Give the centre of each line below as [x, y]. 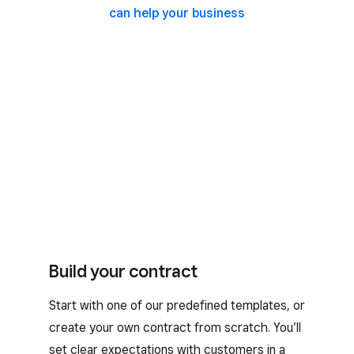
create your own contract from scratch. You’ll [175, 327]
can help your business [177, 13]
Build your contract [123, 271]
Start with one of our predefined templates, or [177, 305]
